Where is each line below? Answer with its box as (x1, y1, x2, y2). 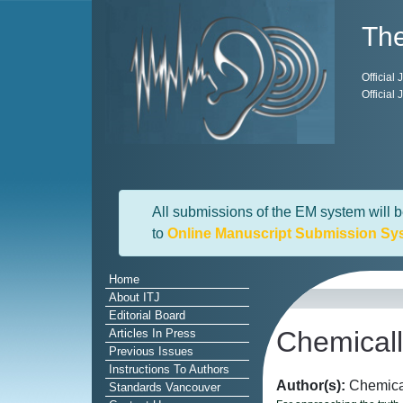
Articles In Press (109, 327, 196, 340)
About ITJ (109, 291, 160, 304)
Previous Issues (109, 345, 193, 358)
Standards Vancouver (109, 381, 220, 394)
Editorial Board (109, 309, 185, 322)
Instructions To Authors (109, 363, 229, 376)
